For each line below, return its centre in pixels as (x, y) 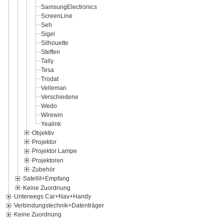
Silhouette (55, 43)
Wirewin (52, 115)
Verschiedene (60, 97)
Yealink (51, 124)
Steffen (50, 52)
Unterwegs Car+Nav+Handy (52, 197)
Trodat (50, 79)
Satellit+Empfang (46, 178)
